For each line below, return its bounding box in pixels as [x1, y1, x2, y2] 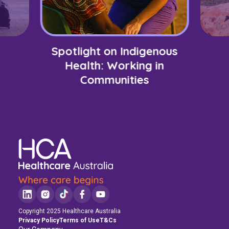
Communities [80, 73, 149, 87]
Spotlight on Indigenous [51, 44, 178, 58]
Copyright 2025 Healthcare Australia [18, 207, 121, 215]
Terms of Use [59, 216, 100, 224]
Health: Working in [64, 58, 164, 73]
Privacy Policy [18, 216, 59, 224]
